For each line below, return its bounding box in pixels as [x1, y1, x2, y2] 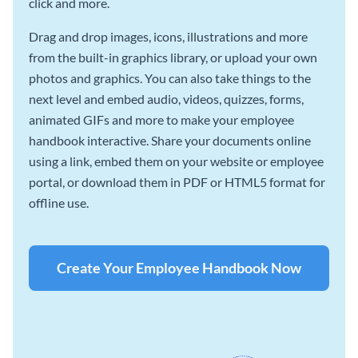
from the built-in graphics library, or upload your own [29, 50, 317, 66]
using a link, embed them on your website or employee [29, 153, 324, 169]
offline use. [29, 195, 89, 211]
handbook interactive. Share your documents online [29, 133, 311, 149]
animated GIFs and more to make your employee [29, 112, 294, 128]
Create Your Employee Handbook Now [57, 259, 301, 277]
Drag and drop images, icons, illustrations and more [29, 29, 308, 45]
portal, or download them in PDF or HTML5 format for [29, 174, 325, 190]
